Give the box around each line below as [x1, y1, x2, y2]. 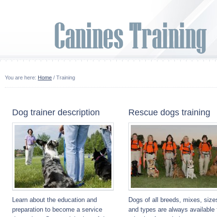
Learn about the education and [12, 196, 97, 203]
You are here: [5, 75, 38, 80]
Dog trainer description [12, 108, 100, 117]
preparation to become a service [12, 206, 102, 213]
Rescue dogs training [128, 108, 210, 117]
